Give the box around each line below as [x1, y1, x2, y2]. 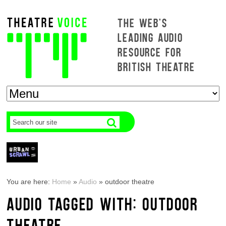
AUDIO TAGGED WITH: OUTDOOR [7, 193, 198, 214]
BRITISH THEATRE [118, 59, 195, 74]
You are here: [7, 178, 52, 186]
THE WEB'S [118, 15, 167, 30]
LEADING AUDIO [118, 30, 183, 44]
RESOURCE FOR [118, 44, 182, 59]
